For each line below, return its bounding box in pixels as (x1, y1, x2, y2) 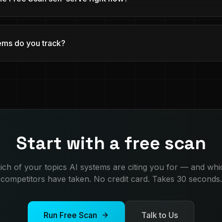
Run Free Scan (44, 210, 97, 220)
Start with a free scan (16, 132, 206, 155)
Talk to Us (141, 210, 178, 220)
